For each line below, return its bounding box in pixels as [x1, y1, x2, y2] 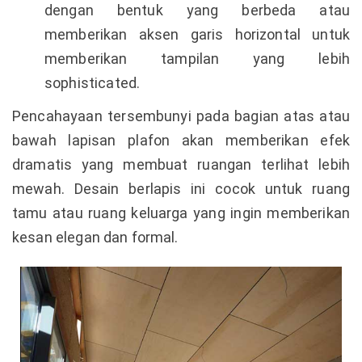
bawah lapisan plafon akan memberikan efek [12, 131, 350, 149]
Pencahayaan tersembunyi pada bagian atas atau [12, 107, 350, 124]
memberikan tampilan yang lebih [44, 49, 350, 67]
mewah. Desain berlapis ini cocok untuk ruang [12, 179, 350, 197]
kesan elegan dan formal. [12, 228, 179, 246]
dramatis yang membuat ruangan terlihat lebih [12, 155, 350, 173]
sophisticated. [44, 74, 141, 91]
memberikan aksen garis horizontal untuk [44, 25, 350, 43]
